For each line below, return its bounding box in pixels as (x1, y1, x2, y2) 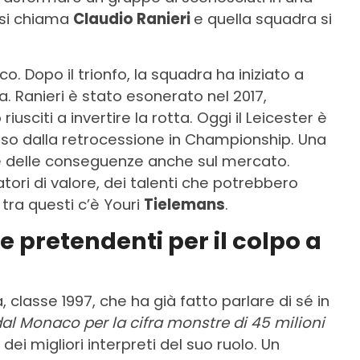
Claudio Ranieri (73, 9, 194, 30)
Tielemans (144, 194, 225, 215)
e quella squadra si (194, 9, 332, 30)
